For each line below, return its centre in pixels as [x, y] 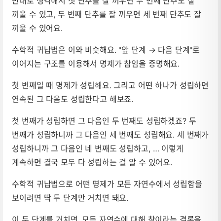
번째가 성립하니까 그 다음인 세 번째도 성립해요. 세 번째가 [110, 135]
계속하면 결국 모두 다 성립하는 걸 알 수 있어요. [92, 163]
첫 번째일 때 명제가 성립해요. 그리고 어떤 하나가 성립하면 [110, 86]
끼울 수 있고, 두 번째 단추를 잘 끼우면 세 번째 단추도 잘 [107, 15]
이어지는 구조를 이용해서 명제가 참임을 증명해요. [96, 64]
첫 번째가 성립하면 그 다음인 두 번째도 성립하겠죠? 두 [104, 121]
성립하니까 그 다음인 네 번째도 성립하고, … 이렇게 [98, 149]
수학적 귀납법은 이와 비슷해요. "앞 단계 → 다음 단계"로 [106, 50]
